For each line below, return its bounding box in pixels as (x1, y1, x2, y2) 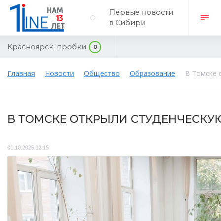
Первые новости (109, 8, 173, 17)
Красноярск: (7, 42, 55, 51)
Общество (84, 69, 120, 78)
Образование (130, 69, 175, 78)
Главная (7, 69, 35, 78)
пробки (57, 42, 86, 51)
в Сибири (109, 18, 146, 27)
